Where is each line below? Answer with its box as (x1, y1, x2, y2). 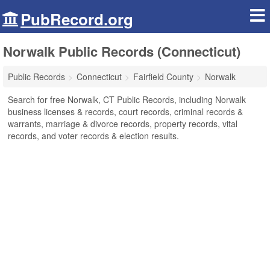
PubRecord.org (20, 8, 133, 30)
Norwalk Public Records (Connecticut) (3, 42, 240, 61)
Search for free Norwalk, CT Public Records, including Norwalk (8, 93, 246, 105)
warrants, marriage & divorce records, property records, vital (8, 118, 237, 130)
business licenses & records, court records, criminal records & (8, 105, 243, 118)
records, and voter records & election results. (8, 130, 179, 142)
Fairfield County (133, 71, 193, 83)
